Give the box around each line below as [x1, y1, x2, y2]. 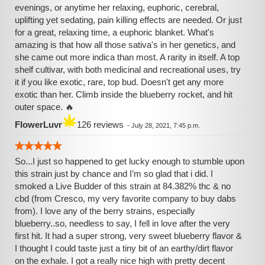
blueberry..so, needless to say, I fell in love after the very [15, 218, 230, 228]
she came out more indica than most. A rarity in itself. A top [15, 52, 240, 62]
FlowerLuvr [15, 119, 62, 130]
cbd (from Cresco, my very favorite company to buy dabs [15, 193, 236, 203]
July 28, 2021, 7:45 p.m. [131, 122, 200, 129]
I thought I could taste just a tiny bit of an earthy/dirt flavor [15, 243, 233, 253]
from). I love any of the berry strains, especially [15, 206, 195, 216]
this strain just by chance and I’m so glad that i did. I [15, 169, 213, 179]
